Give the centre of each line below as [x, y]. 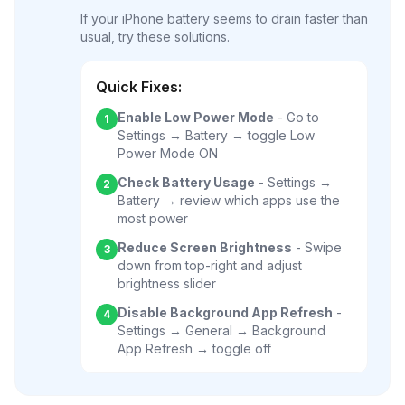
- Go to [297, 117]
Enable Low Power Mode [196, 117]
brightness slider [167, 283]
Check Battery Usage [186, 182]
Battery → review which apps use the [229, 200]
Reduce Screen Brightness [205, 247]
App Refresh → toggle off [194, 348]
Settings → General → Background [221, 330]
